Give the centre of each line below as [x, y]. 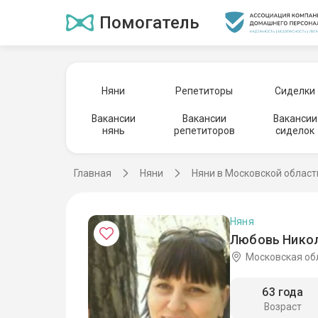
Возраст [283, 307]
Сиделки [295, 91]
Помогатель [149, 23]
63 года [283, 292]
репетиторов [204, 131]
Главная [93, 173]
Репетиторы [204, 91]
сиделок [295, 131]
